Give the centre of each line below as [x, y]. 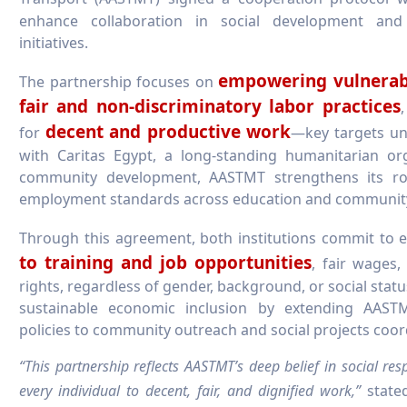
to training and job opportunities [166, 262]
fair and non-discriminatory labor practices [210, 106]
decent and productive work [168, 131]
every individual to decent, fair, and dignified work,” [190, 390]
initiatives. [54, 42]
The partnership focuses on [119, 81]
